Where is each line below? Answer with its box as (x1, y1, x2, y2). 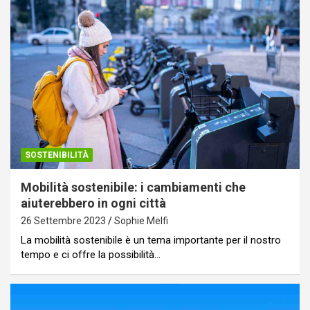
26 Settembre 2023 (21, 215, 106, 227)
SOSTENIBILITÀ (25, 150, 89, 161)
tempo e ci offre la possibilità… (21, 248, 161, 262)
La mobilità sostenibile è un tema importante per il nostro (21, 234, 281, 247)
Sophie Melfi (114, 215, 168, 227)
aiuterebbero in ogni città (21, 196, 166, 211)
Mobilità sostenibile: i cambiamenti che (21, 180, 246, 195)
